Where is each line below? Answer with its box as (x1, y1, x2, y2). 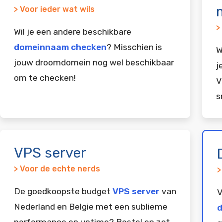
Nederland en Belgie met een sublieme (14, 201, 167, 212)
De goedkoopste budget (14, 186, 112, 196)
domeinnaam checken (14, 42, 107, 52)
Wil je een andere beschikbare (14, 26, 131, 37)
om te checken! (14, 72, 76, 83)
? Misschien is (107, 42, 162, 52)
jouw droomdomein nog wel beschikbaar (14, 57, 174, 67)
